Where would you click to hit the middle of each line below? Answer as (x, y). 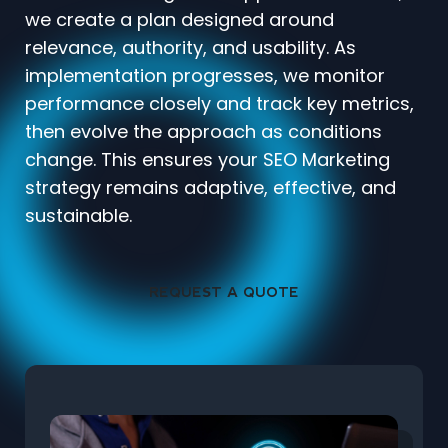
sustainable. (78, 216)
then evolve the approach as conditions (203, 132)
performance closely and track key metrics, (219, 104)
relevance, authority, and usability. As (190, 48)
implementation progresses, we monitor (205, 76)
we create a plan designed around (179, 20)
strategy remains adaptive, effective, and (210, 188)
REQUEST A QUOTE (224, 292)
